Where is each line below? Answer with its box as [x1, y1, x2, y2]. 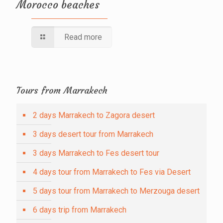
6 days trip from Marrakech [33, 205, 126, 215]
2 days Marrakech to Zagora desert [33, 110, 155, 120]
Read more [64, 32, 103, 42]
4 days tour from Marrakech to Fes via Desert [33, 167, 191, 177]
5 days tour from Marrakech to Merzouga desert [33, 186, 200, 196]
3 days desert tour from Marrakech [33, 129, 153, 139]
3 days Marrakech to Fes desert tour [33, 148, 159, 158]
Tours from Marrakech [16, 84, 108, 96]
